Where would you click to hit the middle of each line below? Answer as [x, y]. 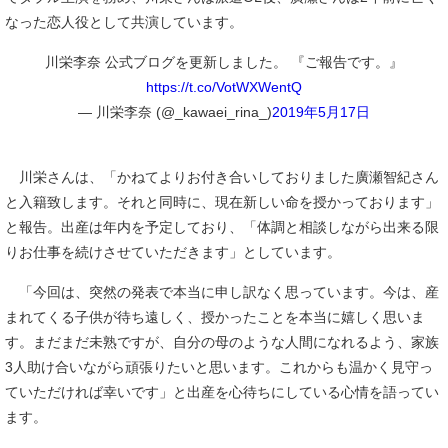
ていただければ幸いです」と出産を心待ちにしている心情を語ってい [222, 392]
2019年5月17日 [321, 112]
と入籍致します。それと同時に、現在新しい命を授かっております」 [222, 202]
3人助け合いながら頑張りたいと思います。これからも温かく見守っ [219, 367]
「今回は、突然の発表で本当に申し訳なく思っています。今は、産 [222, 292]
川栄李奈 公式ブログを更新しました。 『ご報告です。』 [224, 62]
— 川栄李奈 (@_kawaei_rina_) [175, 112]
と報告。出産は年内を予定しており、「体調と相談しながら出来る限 [222, 227]
